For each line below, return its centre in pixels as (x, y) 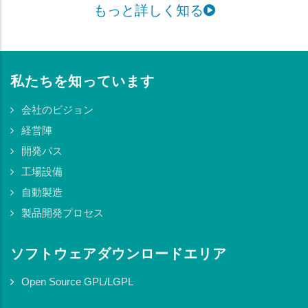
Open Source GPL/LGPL (77, 282)
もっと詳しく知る (148, 11)
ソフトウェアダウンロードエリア (119, 253)
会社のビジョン (57, 109)
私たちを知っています (82, 81)
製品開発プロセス (63, 212)
